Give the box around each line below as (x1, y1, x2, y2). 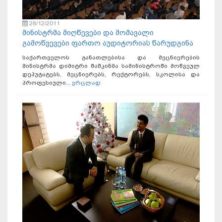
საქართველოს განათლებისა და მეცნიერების (22, 54, 200, 61)
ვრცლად (72, 79, 101, 86)
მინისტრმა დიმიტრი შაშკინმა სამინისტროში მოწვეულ (22, 62, 200, 69)
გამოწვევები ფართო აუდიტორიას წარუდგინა (22, 38, 193, 48)
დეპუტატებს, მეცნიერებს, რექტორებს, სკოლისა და (22, 70, 200, 78)
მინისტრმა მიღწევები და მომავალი (22, 28, 154, 37)
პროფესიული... (22, 79, 72, 86)
